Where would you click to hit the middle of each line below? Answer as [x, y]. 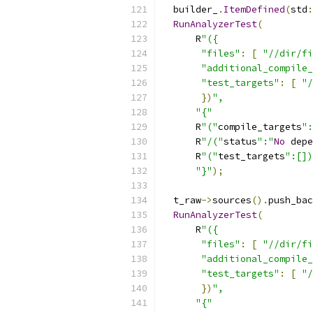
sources [232, 200]
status [240, 141]
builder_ [190, 9]
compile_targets [260, 127]
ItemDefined [254, 9]
